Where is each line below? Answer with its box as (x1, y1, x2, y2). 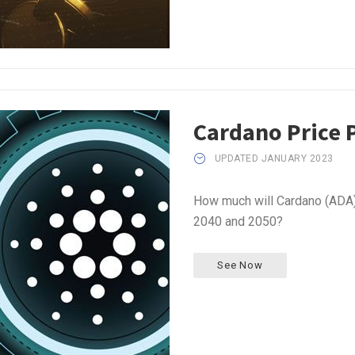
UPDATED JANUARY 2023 (214, 152, 334, 164)
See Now (217, 258, 263, 271)
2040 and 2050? (193, 213, 283, 229)
